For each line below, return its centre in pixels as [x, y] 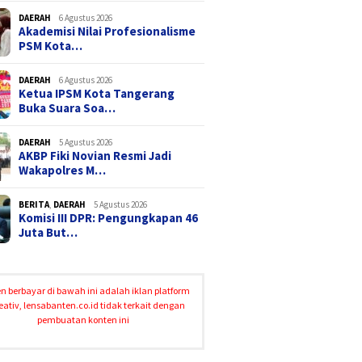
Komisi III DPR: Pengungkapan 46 [109, 217]
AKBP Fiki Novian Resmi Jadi [95, 155]
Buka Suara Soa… [67, 107]
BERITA [34, 204]
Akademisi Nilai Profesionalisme [107, 31]
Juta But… [48, 232]
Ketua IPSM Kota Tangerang [97, 93]
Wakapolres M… [63, 170]
